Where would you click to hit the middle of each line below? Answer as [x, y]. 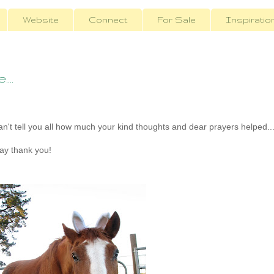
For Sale [176, 20]
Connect [108, 20]
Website [41, 20]
